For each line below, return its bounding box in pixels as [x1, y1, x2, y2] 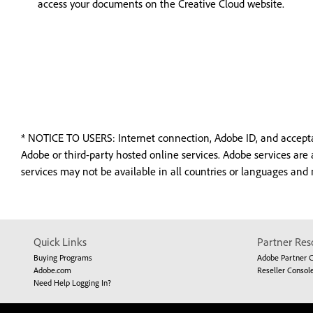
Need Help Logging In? [34, 277, 111, 288]
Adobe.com [34, 265, 71, 275]
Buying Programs [34, 252, 92, 263]
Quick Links [34, 235, 87, 249]
